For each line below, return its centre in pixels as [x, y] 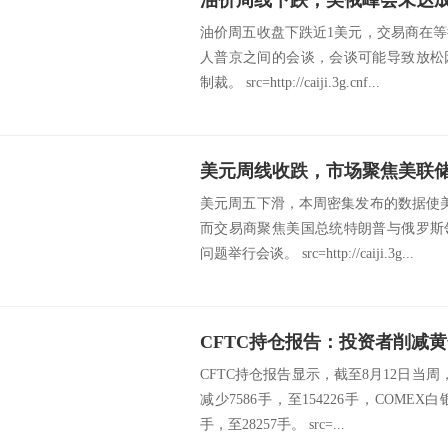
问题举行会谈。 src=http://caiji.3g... [307, 254]
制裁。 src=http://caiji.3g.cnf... [290, 83]
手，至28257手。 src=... [272, 425]
